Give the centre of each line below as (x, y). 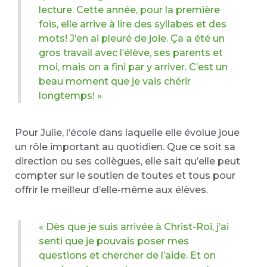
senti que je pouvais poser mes (114, 241)
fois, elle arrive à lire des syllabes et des (133, 24)
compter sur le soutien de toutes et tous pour (125, 176)
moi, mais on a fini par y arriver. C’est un (133, 67)
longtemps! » (70, 96)
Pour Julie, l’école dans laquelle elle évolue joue (127, 133)
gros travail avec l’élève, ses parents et (131, 53)
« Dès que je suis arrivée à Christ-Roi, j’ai (134, 227)
